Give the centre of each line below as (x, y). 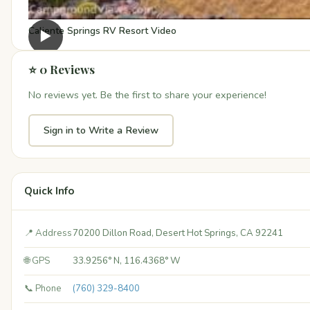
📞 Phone (43, 289)
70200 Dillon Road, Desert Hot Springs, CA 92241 (178, 234)
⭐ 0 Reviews (62, 70)
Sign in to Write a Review (101, 130)
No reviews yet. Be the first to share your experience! (147, 95)
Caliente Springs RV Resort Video (102, 31)
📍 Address (48, 234)
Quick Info (49, 191)
